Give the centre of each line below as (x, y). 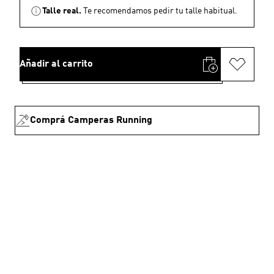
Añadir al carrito (56, 64)
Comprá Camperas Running (91, 120)
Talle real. (62, 11)
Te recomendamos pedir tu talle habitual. (160, 11)
